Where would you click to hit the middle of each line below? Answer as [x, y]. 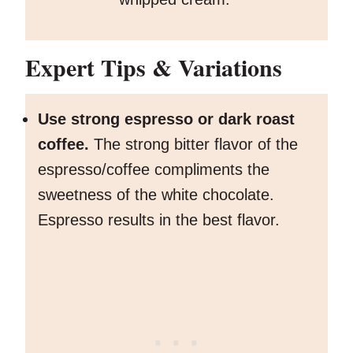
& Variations [214, 67]
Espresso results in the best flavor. [161, 220]
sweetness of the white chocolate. [156, 195]
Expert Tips [85, 67]
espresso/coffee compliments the [154, 170]
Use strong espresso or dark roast [166, 119]
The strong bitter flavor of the [196, 145]
